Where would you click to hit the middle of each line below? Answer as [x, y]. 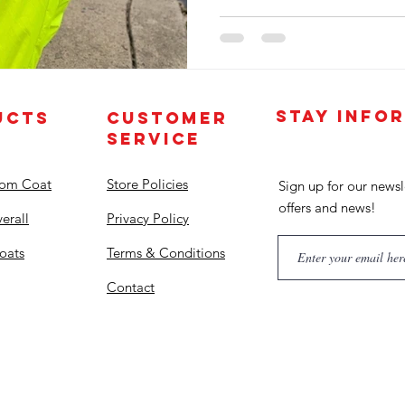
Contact [131, 287]
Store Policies [147, 184]
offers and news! [327, 207]
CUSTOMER [167, 118]
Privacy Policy [148, 218]
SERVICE [154, 138]
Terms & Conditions [166, 252]
